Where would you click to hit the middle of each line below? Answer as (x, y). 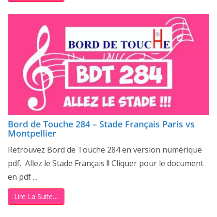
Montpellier (32, 133)
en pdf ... (23, 177)
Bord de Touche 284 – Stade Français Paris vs (101, 124)
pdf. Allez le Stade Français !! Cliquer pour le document (106, 163)
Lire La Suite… (36, 197)
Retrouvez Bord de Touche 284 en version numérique (105, 150)
